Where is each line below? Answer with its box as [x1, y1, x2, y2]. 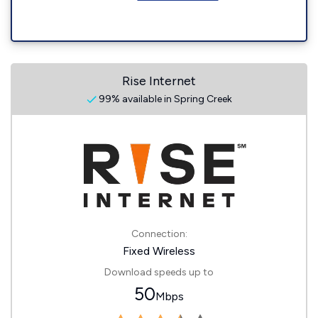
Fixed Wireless [123, 244, 195, 258]
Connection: [131, 228, 187, 240]
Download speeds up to [104, 266, 214, 278]
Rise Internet [122, 73, 196, 89]
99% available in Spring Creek [96, 93, 232, 105]
